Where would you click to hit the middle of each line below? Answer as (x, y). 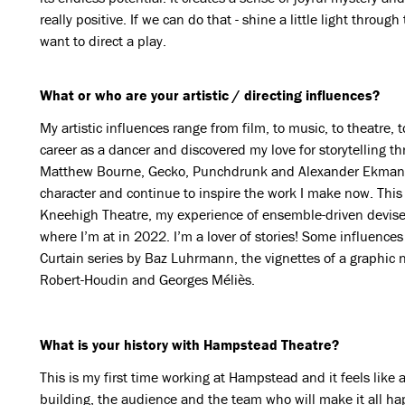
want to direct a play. (103, 41)
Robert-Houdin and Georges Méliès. (147, 279)
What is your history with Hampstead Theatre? (189, 344)
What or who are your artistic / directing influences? (209, 95)
